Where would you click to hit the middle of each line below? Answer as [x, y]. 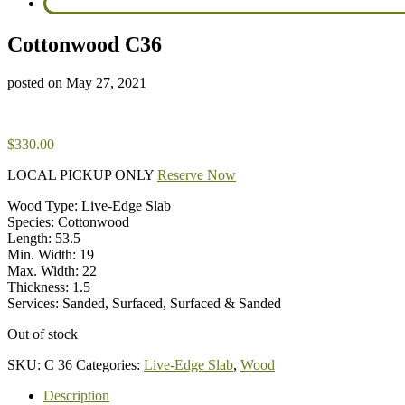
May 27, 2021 [106, 82]
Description [76, 395]
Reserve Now [197, 174]
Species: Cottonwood [68, 221]
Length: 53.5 [44, 238]
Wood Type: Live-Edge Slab [89, 205]
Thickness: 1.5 [49, 287]
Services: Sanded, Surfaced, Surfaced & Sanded [144, 303]
